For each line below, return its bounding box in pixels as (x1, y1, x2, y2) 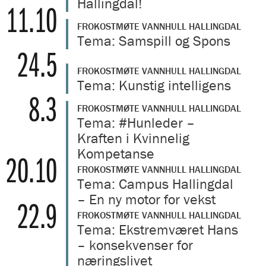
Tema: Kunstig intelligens (77, 77, 231, 94)
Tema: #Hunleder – (77, 114, 195, 132)
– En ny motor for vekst (77, 191, 216, 208)
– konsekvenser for (77, 236, 193, 254)
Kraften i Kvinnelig (77, 129, 189, 147)
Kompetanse (77, 145, 154, 163)
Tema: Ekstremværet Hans (77, 221, 238, 239)
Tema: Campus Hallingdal (77, 175, 233, 193)
